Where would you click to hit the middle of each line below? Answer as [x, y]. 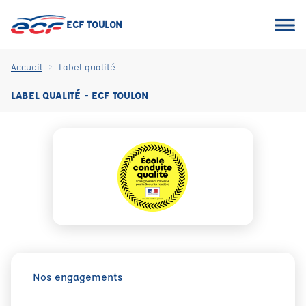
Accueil [27, 67]
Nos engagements [78, 277]
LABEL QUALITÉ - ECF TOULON [80, 95]
